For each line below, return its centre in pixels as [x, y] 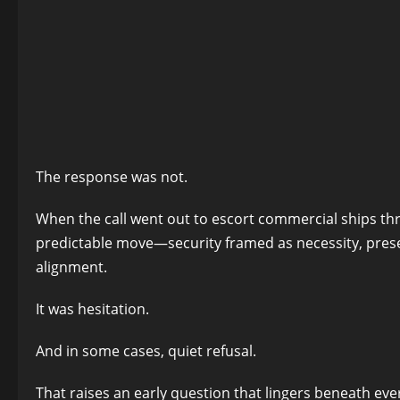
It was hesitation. [92, 309]
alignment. [71, 267]
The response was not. [112, 177]
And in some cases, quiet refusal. [146, 351]
